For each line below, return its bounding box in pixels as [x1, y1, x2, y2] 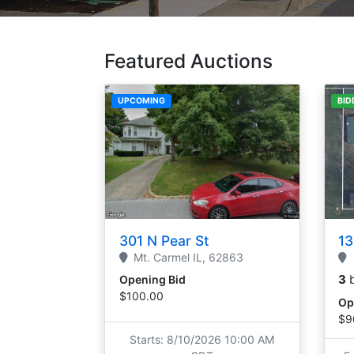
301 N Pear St [119, 232, 209, 250]
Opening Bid [119, 273, 186, 287]
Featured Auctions [104, 48, 273, 73]
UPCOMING [118, 95, 165, 106]
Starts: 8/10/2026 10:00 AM [130, 332, 275, 346]
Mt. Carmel [134, 250, 190, 265]
